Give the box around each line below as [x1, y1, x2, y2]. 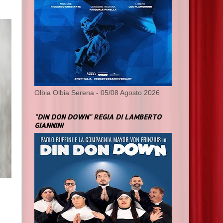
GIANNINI [34, 121, 63, 130]
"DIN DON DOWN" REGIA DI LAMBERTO [34, 112, 161, 121]
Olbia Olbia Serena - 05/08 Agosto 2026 [34, 89, 160, 97]
